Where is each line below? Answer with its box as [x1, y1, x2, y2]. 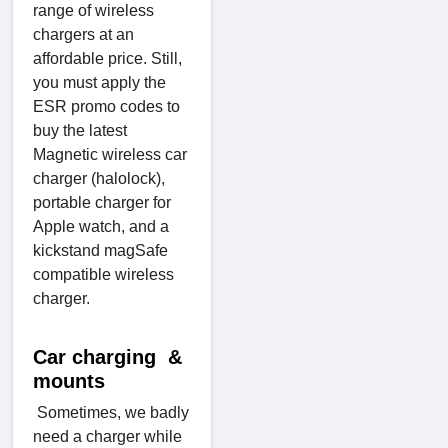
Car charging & [33, 345, 182, 368]
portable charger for [33, 193, 171, 211]
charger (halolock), [33, 169, 165, 187]
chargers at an [33, 25, 134, 43]
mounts [33, 369, 105, 392]
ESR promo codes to [33, 97, 180, 115]
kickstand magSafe [33, 241, 168, 259]
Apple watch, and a [33, 217, 169, 235]
